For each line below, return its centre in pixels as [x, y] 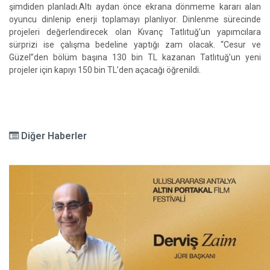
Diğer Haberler [53, 136]
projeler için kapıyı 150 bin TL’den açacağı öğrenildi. [105, 70]
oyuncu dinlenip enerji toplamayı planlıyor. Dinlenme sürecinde [135, 19]
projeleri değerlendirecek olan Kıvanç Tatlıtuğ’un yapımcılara [135, 32]
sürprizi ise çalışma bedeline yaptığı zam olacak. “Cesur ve [135, 45]
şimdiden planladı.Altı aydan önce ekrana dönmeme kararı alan [135, 7]
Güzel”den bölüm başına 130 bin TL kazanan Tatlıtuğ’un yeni [135, 57]
